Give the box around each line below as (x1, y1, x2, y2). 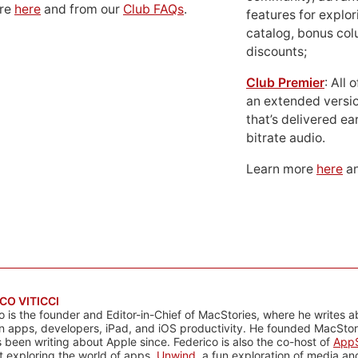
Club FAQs (123, 2, 184, 17)
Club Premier (246, 75, 324, 90)
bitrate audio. (246, 130, 325, 145)
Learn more (246, 161, 316, 177)
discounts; (246, 44, 307, 59)
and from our (41, 2, 123, 17)
